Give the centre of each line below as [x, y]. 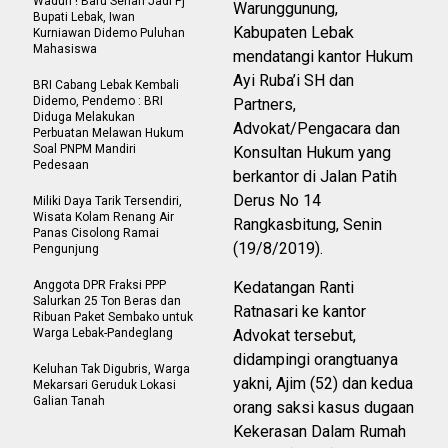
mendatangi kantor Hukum [323, 57]
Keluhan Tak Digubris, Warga [111, 369]
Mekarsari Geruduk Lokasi [104, 385]
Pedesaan [62, 165]
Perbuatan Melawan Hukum [108, 133]
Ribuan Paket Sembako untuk [113, 317]
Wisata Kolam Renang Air [103, 217]
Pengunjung [69, 249]
